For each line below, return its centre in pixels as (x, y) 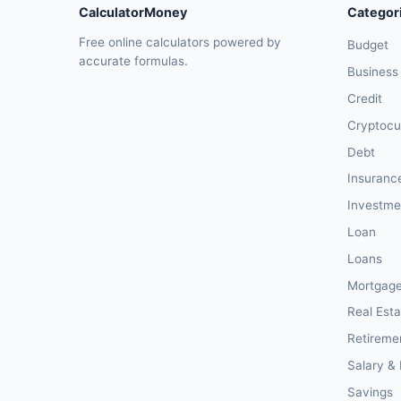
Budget (368, 45)
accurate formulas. (133, 61)
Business (373, 72)
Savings (370, 392)
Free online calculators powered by (180, 43)
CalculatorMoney (133, 13)
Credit (365, 99)
